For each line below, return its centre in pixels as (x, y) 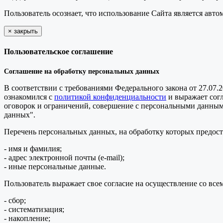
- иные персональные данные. (55, 166)
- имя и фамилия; (33, 148)
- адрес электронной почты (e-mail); (64, 157)
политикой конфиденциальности (110, 97)
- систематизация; (34, 209)
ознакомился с (29, 97)
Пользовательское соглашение (58, 51)
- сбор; (15, 200)
